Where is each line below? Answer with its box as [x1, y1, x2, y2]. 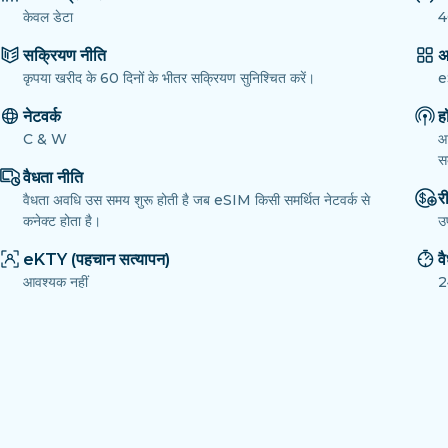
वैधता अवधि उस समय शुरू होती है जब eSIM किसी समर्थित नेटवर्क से [23, 191, 370, 210]
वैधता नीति [23, 168, 83, 188]
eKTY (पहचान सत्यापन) [23, 250, 170, 270]
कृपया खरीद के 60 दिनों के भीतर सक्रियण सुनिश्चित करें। [23, 69, 315, 88]
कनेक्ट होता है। [23, 212, 101, 231]
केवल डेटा [23, 8, 73, 27]
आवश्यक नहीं [23, 273, 88, 292]
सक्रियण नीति [23, 46, 106, 66]
